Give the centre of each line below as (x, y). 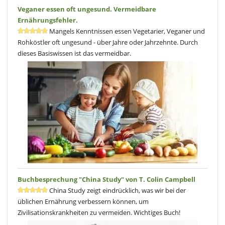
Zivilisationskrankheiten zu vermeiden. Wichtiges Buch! (99, 212)
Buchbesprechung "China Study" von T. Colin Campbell (106, 179)
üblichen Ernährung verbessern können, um (83, 201)
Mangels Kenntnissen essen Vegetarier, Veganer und (126, 31)
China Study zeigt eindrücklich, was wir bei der (117, 190)
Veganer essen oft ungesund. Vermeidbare (87, 9)
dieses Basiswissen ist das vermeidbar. (74, 53)
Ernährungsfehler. (48, 20)
